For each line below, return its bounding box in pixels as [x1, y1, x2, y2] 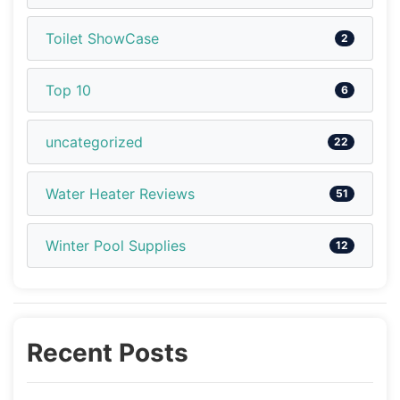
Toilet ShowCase [46, 29, 159, 47]
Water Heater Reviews [46, 184, 195, 203]
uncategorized [46, 132, 143, 151]
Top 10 [46, 80, 91, 99]
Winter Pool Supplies [46, 236, 186, 254]
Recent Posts [27, 337, 188, 368]
